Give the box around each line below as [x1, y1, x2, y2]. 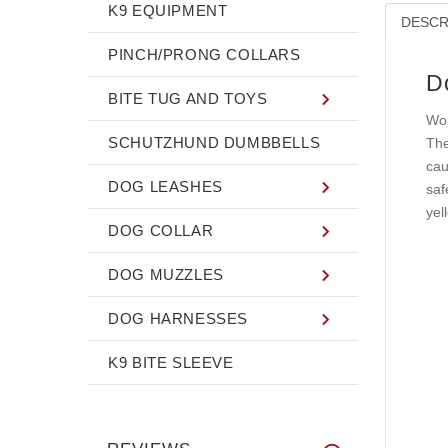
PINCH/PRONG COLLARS [108, 45, 301, 63]
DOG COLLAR [108, 221, 214, 239]
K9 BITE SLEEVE [108, 353, 234, 371]
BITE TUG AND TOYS [108, 89, 268, 107]
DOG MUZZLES [108, 265, 224, 283]
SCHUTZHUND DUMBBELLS [108, 133, 321, 151]
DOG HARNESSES [108, 309, 249, 327]
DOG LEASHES [108, 177, 223, 195]
